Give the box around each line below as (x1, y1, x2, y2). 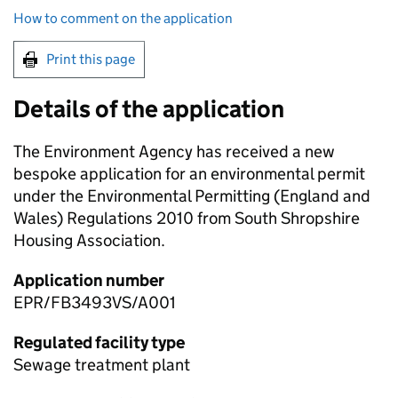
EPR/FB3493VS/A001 (13, 292, 176, 314)
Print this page (46, 51, 135, 68)
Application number (13, 270, 164, 291)
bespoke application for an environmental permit (13, 163, 365, 185)
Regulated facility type (13, 332, 185, 354)
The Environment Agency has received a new (13, 141, 335, 163)
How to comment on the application (13, 10, 233, 28)
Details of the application (13, 94, 284, 124)
